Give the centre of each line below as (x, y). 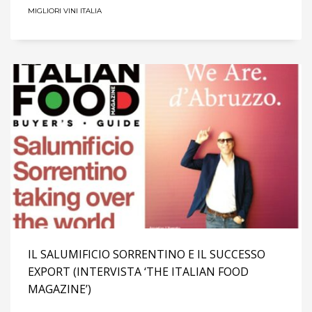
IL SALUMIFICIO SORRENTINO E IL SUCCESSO (147, 254)
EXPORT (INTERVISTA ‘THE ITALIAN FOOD (138, 271)
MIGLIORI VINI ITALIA (65, 10)
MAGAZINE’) (60, 289)
